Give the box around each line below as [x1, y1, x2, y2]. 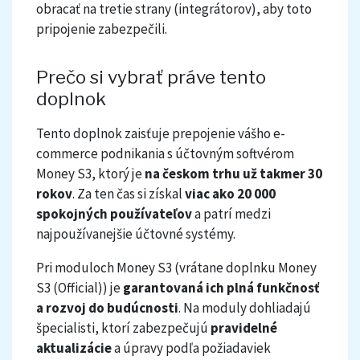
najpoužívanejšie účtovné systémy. [36, 225, 235, 243]
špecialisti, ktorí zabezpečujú [36, 319, 211, 337]
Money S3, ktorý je [36, 165, 145, 183]
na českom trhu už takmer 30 [145, 165, 322, 183]
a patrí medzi [192, 205, 271, 223]
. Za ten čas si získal [72, 185, 185, 203]
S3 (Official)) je [36, 279, 123, 297]
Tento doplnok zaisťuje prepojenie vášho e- [36, 125, 285, 143]
